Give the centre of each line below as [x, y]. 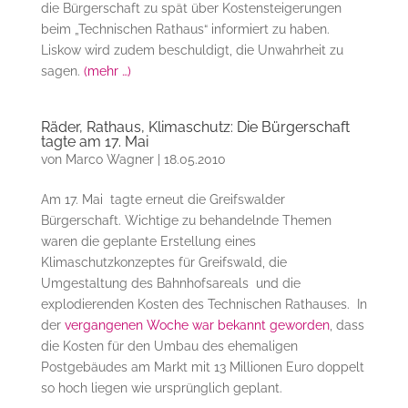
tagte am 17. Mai [94, 142]
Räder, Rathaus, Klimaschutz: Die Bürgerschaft [195, 127]
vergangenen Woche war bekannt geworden [197, 326]
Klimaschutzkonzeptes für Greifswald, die [163, 263]
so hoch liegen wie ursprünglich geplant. [161, 388]
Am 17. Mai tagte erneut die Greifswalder [163, 200]
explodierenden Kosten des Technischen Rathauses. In [204, 305]
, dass [347, 326]
